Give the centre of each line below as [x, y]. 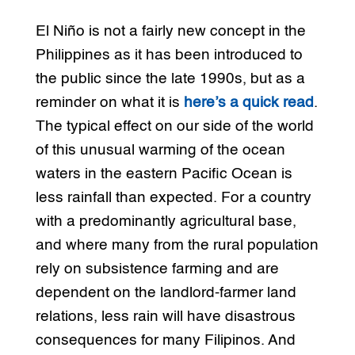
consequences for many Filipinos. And [165, 341]
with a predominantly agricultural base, [166, 222]
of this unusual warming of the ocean [160, 151]
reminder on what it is [109, 103]
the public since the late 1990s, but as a [170, 79]
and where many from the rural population [177, 246]
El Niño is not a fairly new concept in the [170, 32]
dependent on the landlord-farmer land [166, 293]
